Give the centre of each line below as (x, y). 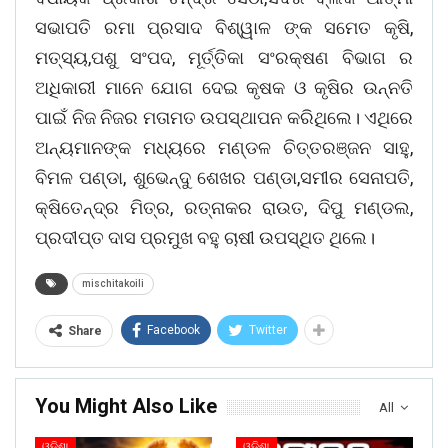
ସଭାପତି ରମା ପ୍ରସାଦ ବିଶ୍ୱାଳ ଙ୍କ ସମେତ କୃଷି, (224, 28)
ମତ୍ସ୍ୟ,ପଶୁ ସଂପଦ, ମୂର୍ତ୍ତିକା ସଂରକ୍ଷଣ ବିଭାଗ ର (224, 58)
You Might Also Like (126, 406)
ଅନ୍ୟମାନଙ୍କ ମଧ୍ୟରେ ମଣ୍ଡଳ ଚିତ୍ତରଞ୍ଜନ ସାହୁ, (224, 148)
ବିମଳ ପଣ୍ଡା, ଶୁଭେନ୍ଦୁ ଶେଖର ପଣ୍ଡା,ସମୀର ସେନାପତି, (224, 178)
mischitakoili (113, 284)
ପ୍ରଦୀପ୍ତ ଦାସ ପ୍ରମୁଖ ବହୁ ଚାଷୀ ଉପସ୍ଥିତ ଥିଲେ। (205, 238)
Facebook (173, 330)
